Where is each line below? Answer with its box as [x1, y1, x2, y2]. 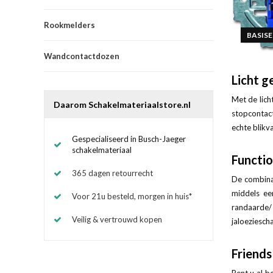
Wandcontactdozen [44, 51, 119, 61]
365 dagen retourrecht [72, 168, 153, 178]
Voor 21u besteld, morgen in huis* [72, 191, 192, 201]
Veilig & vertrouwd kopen [72, 214, 162, 224]
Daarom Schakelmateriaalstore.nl [54, 99, 191, 110]
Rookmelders [44, 19, 95, 30]
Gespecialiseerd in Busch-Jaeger [72, 133, 186, 144]
